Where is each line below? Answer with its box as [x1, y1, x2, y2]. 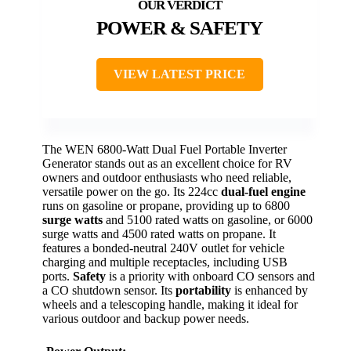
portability [175, 284, 231, 298]
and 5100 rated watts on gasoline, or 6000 [103, 213, 313, 227]
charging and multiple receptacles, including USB [42, 255, 288, 270]
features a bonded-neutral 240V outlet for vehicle [42, 241, 284, 255]
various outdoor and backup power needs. [42, 312, 249, 326]
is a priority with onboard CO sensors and [106, 270, 315, 284]
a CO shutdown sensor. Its [42, 284, 175, 298]
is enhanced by [231, 284, 308, 298]
